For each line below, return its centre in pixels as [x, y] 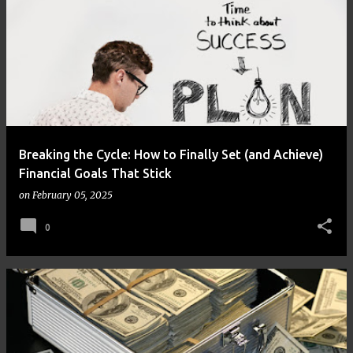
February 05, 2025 [72, 195]
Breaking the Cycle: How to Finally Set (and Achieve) [171, 154]
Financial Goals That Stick [95, 173]
